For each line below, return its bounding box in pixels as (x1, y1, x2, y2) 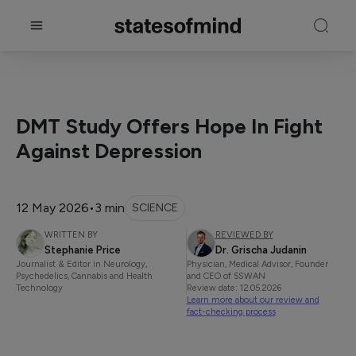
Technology (16, 283, 63, 293)
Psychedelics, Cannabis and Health (16, 271, 153, 281)
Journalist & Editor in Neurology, (16, 259, 147, 269)
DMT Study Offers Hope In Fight (16, 114, 323, 139)
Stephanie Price (44, 244, 121, 256)
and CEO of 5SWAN (186, 271, 265, 281)
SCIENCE (132, 201, 178, 215)
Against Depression (16, 138, 202, 164)
